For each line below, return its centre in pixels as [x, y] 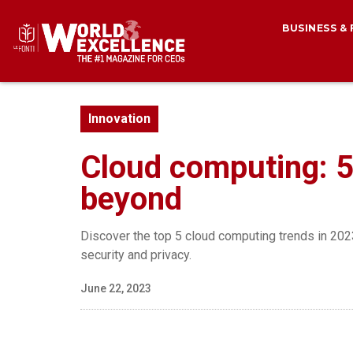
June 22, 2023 [116, 288]
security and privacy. [136, 255]
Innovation [119, 119]
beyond [131, 199]
